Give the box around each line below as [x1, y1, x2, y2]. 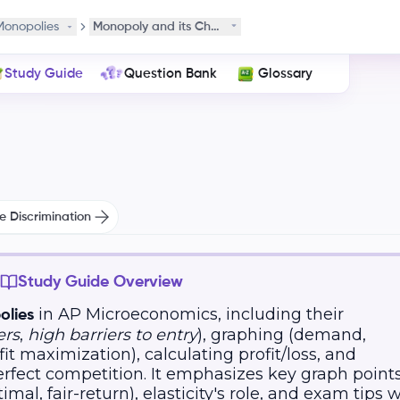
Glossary [257, 66, 312, 80]
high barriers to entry [27, 325, 197, 345]
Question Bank [123, 66, 217, 80]
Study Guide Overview [17, 274, 183, 290]
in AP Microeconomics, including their [33, 304, 344, 324]
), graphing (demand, [196, 325, 366, 345]
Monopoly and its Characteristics [93, 21, 282, 33]
